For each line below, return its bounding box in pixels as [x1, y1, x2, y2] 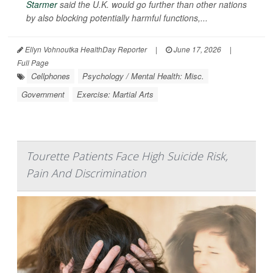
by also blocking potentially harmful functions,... [26, 11, 208, 24]
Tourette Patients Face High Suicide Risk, [26, 148, 228, 163]
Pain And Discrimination [26, 165, 146, 180]
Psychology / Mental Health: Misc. [82, 69, 204, 82]
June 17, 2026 [172, 43, 221, 54]
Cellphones [31, 69, 70, 82]
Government [21, 88, 65, 100]
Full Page [17, 57, 49, 68]
